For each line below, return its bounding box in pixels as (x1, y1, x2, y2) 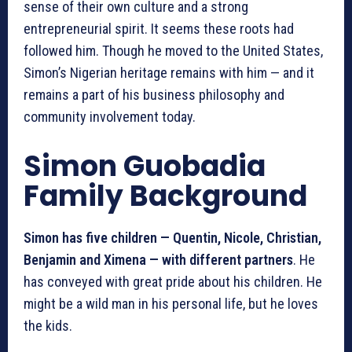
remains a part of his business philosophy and (24, 86, 284, 103)
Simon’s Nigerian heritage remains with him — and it (24, 64, 314, 81)
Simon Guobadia (24, 145, 266, 186)
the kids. (24, 317, 72, 334)
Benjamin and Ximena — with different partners (24, 251, 293, 268)
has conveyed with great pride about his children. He (24, 273, 322, 290)
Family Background (24, 175, 307, 216)
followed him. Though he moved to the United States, (24, 42, 323, 59)
